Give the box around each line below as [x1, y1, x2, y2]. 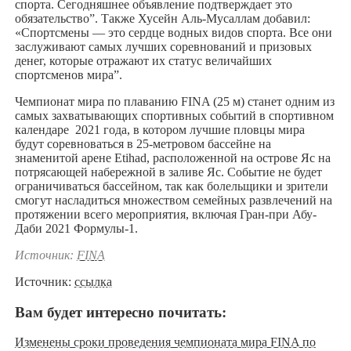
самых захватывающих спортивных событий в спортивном [14, 108, 334, 122]
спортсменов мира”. [14, 67, 122, 81]
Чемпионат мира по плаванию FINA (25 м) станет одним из [14, 94, 335, 108]
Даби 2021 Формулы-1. [14, 221, 138, 235]
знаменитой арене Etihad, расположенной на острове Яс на [14, 150, 331, 165]
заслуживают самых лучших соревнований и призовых [14, 39, 312, 53]
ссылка [74, 274, 112, 288]
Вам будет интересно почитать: [14, 303, 226, 320]
